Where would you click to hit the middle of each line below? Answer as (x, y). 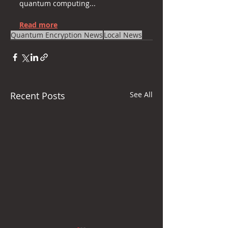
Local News (123, 35)
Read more (38, 25)
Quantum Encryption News (57, 35)
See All (141, 94)
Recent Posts (38, 96)
